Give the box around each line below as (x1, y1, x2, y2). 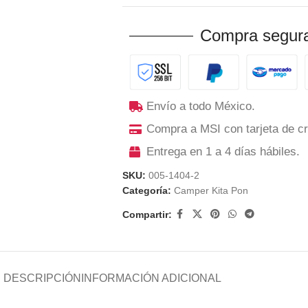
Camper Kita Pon (173, 185, 248, 197)
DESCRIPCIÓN (3, 272, 81, 285)
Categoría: (122, 185, 171, 197)
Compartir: (122, 208, 172, 220)
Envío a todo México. (146, 100, 255, 113)
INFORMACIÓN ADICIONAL (80, 272, 221, 285)
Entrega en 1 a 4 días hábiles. (146, 145, 300, 159)
